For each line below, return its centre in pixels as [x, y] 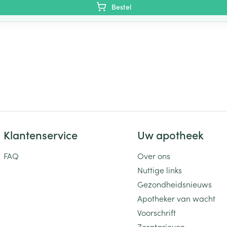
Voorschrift [157, 212]
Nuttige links [160, 170]
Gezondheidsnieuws [175, 184]
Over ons [154, 156]
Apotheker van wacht [177, 198]
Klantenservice [40, 135]
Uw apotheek [171, 135]
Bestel [121, 7]
